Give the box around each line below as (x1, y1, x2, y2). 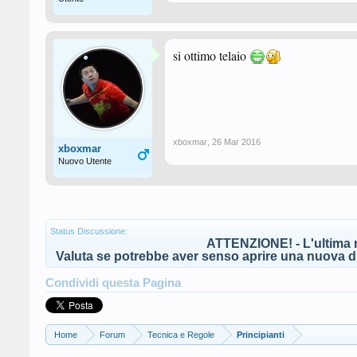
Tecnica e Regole (147, 330, 214, 339)
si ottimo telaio (173, 47, 249, 64)
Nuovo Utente (58, 156, 112, 166)
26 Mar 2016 (212, 137, 261, 147)
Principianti (237, 330, 284, 339)
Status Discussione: (50, 226, 127, 236)
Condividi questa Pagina (45, 277, 181, 289)
